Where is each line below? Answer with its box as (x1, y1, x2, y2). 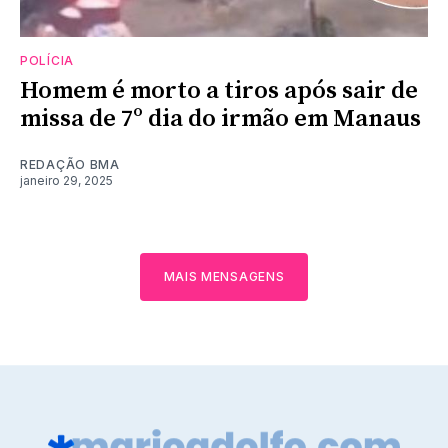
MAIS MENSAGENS (163, 268, 285, 284)
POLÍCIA (20, 52, 74, 68)
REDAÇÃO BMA (20, 156, 120, 172)
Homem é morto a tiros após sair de (20, 75, 418, 106)
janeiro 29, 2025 (20, 172, 113, 188)
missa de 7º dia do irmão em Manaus (20, 103, 421, 134)
